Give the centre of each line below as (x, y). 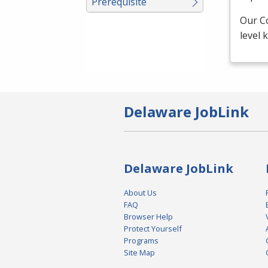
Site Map (139, 253)
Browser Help (148, 217)
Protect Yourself (153, 229)
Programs (141, 241)
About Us (140, 193)
